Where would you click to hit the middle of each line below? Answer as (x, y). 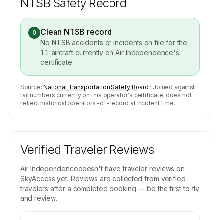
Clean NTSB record (76, 32)
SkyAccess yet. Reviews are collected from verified (103, 179)
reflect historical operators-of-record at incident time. (98, 103)
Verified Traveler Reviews (87, 150)
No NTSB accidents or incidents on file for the (114, 42)
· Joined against (173, 87)
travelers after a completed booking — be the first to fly (110, 188)
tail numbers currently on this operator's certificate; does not (106, 95)
